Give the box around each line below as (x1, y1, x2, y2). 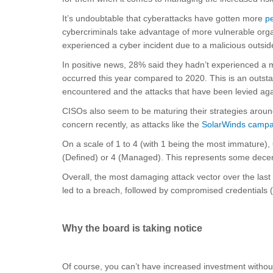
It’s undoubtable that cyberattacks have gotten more (62, 13, 265, 23)
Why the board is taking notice (62, 223, 202, 233)
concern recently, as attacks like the (62, 119, 202, 129)
